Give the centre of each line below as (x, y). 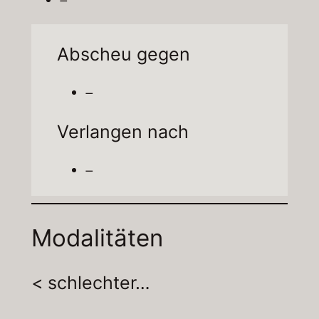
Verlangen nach (122, 131)
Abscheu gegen (123, 54)
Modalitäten (97, 238)
